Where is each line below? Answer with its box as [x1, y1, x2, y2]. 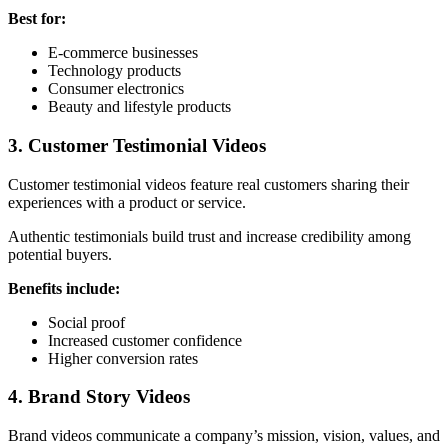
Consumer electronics [48, 80, 184, 98]
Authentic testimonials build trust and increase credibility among [8, 227, 411, 245]
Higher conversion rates [48, 349, 198, 367]
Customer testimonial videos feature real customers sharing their [8, 175, 409, 193]
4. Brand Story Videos [8, 386, 190, 408]
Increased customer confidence [48, 331, 242, 349]
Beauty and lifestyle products [48, 98, 231, 116]
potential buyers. [8, 245, 112, 263]
